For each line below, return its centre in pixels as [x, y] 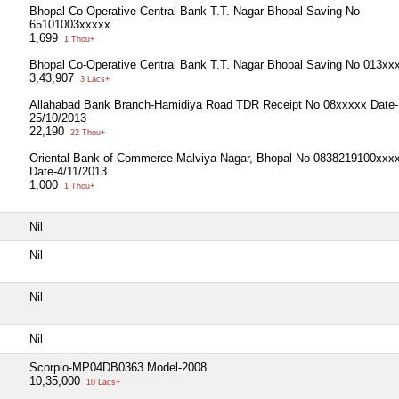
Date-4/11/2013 [68, 171]
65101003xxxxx [70, 24]
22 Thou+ [86, 132]
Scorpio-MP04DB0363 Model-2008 [118, 367]
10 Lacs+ [102, 382]
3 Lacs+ [94, 79]
